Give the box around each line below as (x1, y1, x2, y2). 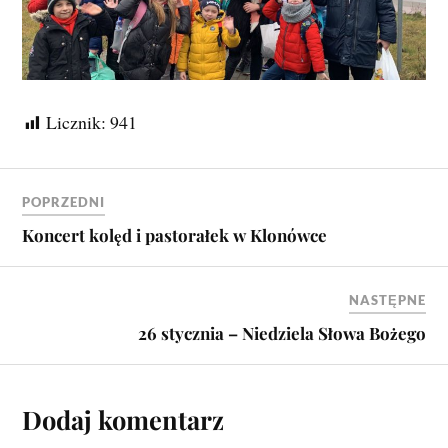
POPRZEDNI (22, 194, 106, 211)
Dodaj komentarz (22, 402, 225, 437)
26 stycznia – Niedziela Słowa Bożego (137, 322, 426, 345)
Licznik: (46, 109, 107, 134)
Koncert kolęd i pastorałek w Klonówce (22, 224, 328, 247)
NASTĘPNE (348, 292, 426, 309)
